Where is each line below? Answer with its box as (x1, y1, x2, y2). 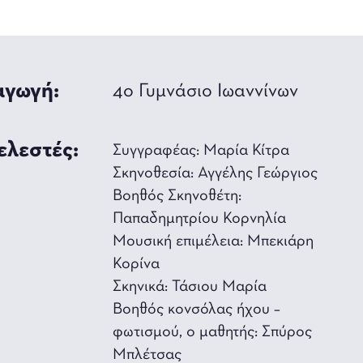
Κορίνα (113, 256, 160, 273)
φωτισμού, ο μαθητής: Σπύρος (113, 324, 313, 341)
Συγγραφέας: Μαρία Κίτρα (113, 143, 290, 160)
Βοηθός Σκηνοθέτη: (113, 188, 242, 205)
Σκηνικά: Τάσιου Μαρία (113, 279, 267, 296)
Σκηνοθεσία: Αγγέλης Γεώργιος (113, 165, 318, 182)
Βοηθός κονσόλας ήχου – (113, 301, 281, 318)
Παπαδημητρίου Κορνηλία (113, 211, 287, 228)
